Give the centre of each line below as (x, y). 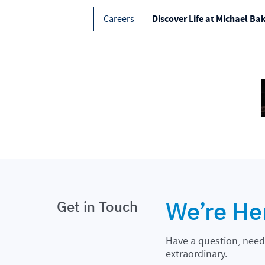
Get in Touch (97, 206)
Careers (119, 19)
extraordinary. (197, 254)
